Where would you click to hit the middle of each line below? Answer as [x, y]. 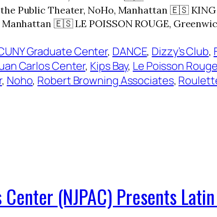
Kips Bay [109, 66]
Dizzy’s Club [180, 51]
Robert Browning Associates [106, 80]
